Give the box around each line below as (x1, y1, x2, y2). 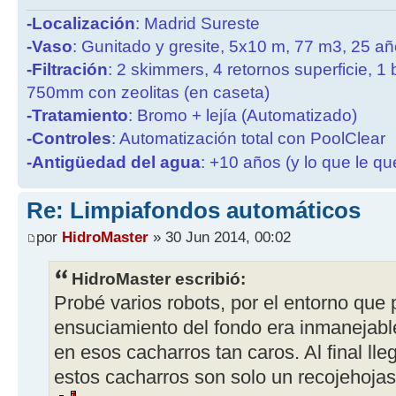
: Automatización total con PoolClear (111, 129, 385, 148)
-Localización (27, 14, 135, 34)
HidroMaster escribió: (72, 268, 246, 288)
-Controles (27, 129, 111, 148)
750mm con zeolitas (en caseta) (27, 83, 270, 103)
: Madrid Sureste (135, 14, 260, 34)
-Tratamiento (27, 106, 128, 126)
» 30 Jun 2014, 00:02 (148, 227, 291, 246)
